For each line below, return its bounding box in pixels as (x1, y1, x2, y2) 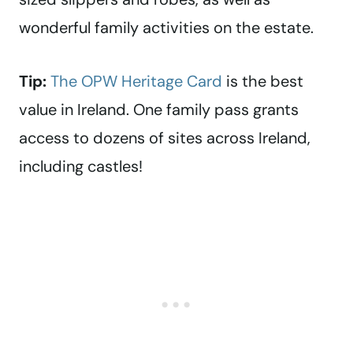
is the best (222, 71, 303, 92)
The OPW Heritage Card (50, 71, 222, 92)
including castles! (19, 156, 143, 177)
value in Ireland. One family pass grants (19, 99, 299, 121)
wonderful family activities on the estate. (19, 17, 314, 39)
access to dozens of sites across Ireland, (19, 128, 310, 149)
